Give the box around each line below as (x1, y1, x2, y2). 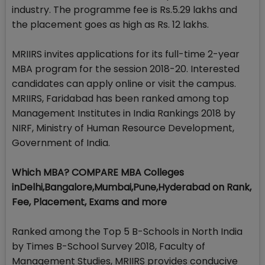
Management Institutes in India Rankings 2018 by (12, 106, 235, 121)
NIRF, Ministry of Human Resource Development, (12, 121, 234, 135)
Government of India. (12, 136, 110, 150)
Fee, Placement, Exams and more (12, 195, 167, 209)
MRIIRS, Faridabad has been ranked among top (12, 92, 229, 106)
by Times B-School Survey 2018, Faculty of (12, 240, 205, 254)
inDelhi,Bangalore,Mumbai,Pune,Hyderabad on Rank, (12, 180, 251, 195)
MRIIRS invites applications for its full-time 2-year (12, 47, 240, 62)
